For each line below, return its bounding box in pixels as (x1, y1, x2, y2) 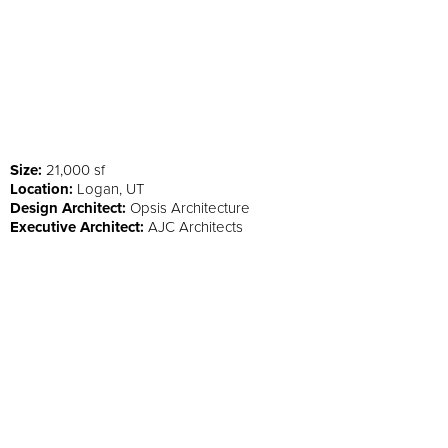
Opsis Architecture (126, 196, 250, 219)
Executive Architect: (10, 215, 144, 238)
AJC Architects (144, 215, 243, 238)
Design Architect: (10, 196, 126, 219)
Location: (10, 177, 73, 200)
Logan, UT (73, 177, 144, 200)
